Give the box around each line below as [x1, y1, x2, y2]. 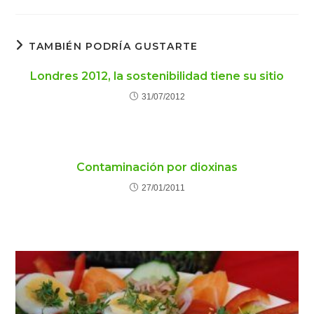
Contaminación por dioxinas [76, 161, 238, 174]
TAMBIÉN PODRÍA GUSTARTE [28, 40, 198, 53]
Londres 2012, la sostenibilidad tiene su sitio [30, 69, 284, 83]
